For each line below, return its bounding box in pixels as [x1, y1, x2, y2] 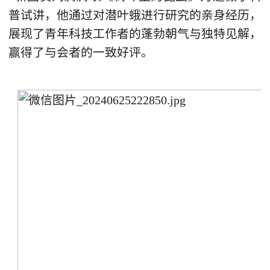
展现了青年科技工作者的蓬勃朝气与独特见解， [8, 27, 262, 40]
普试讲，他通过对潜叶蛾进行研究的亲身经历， [8, 8, 262, 22]
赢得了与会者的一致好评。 [8, 45, 153, 59]
